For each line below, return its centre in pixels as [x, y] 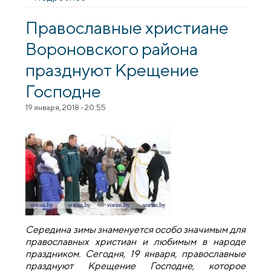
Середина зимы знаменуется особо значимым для [135, 230]
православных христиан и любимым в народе [135, 242]
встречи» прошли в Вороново [152, 9]
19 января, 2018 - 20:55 [66, 107]
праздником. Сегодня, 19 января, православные [135, 254]
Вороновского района [112, 48]
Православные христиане [127, 27]
